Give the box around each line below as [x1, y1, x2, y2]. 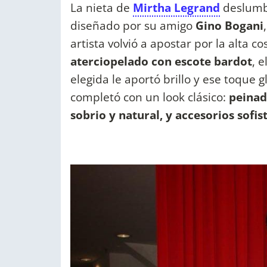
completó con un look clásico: [70, 88, 226, 105]
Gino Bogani [195, 17, 263, 33]
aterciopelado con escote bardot [70, 52, 252, 69]
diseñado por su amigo [70, 17, 195, 33]
